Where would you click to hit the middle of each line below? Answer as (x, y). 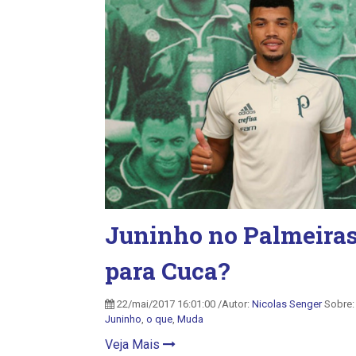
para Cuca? (168, 271)
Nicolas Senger (287, 304)
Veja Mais (134, 344)
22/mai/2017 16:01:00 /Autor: (183, 304)
